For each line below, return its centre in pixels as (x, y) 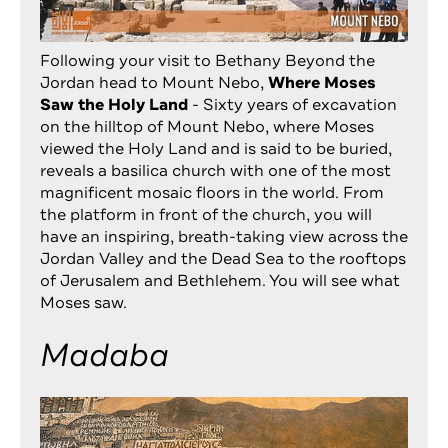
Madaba (104, 355)
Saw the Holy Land (114, 105)
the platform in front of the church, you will (206, 215)
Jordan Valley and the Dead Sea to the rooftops (223, 259)
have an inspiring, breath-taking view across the (224, 237)
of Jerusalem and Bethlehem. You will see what (220, 281)
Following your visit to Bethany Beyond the (207, 61)
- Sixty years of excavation (292, 105)
